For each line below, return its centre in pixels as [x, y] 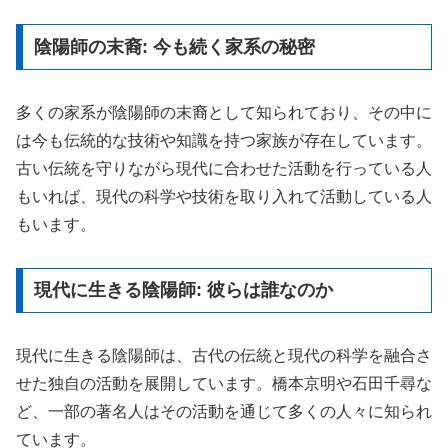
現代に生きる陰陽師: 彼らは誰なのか [183, 290]
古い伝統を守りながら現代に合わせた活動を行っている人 [224, 168]
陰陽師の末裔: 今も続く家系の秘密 [174, 46]
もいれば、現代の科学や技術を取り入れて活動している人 [224, 196]
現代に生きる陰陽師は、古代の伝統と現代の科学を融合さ [224, 356]
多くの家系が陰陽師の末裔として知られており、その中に [224, 112]
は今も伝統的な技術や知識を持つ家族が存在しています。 [224, 140]
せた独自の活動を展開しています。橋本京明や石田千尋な [224, 384]
